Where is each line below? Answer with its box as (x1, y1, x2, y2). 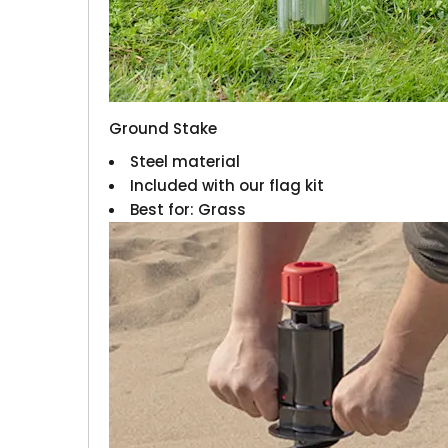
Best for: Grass (130, 198, 247, 220)
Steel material (130, 150, 241, 172)
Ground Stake (109, 117, 218, 139)
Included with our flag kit (130, 174, 325, 196)
